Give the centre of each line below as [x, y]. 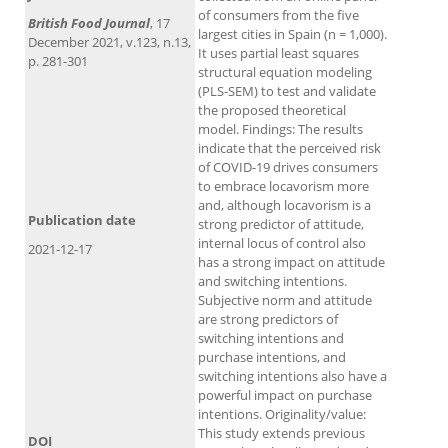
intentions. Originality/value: [282, 414]
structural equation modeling [285, 72]
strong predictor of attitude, [281, 224]
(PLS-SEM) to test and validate [287, 91]
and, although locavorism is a [284, 205]
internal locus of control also [282, 243]
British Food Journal [89, 23]
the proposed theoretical [272, 110]
